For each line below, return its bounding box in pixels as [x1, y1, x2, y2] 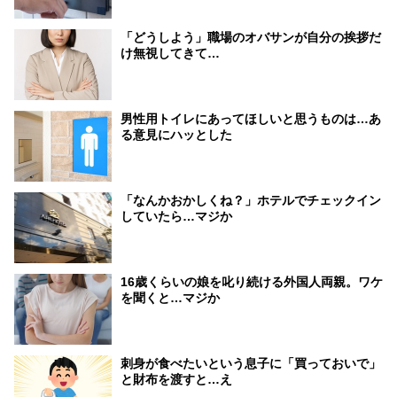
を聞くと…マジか [121, 291, 220, 306]
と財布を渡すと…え [121, 372, 232, 387]
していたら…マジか [121, 209, 232, 224]
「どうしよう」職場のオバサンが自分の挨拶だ [121, 30, 381, 45]
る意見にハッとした [121, 128, 232, 143]
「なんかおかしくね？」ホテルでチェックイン [121, 193, 381, 208]
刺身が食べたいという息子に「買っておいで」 [121, 356, 381, 371]
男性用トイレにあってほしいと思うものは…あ [121, 112, 381, 127]
